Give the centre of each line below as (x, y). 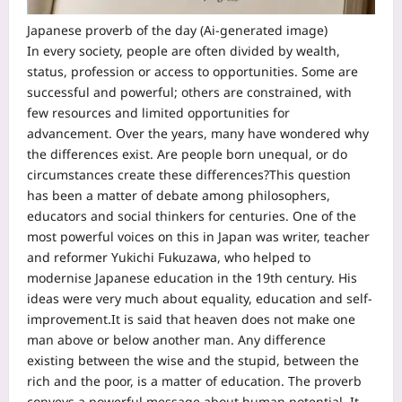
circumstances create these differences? (148, 175)
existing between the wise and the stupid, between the (193, 361)
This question (310, 175)
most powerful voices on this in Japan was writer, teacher (198, 237)
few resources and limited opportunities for (158, 113)
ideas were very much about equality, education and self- (200, 299)
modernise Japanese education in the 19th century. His (192, 278)
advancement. (70, 134)
